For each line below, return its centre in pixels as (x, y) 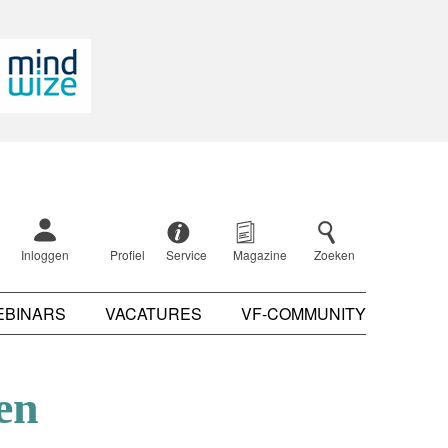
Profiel (127, 254)
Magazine (260, 254)
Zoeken (334, 254)
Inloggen (44, 254)
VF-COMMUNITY (303, 313)
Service (187, 254)
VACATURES (153, 313)
